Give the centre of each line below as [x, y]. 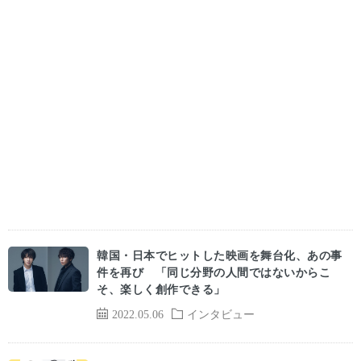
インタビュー [221, 313]
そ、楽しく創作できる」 [161, 289]
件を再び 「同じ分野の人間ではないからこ [214, 272]
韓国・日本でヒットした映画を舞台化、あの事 [220, 255]
